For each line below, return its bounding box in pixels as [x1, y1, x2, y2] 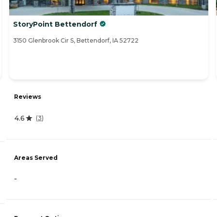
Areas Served [14, 154, 58, 162]
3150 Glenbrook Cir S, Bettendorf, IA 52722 [13, 36, 139, 44]
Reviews [14, 93, 41, 100]
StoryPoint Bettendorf [13, 19, 97, 29]
